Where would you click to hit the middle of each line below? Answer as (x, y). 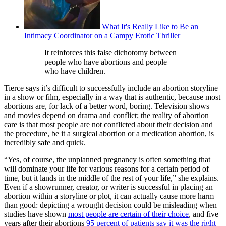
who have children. (75, 71)
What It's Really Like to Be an (150, 27)
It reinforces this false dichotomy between (110, 53)
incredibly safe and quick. (45, 143)
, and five (204, 214)
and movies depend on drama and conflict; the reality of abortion (106, 116)
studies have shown (36, 214)
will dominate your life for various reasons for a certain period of (106, 169)
